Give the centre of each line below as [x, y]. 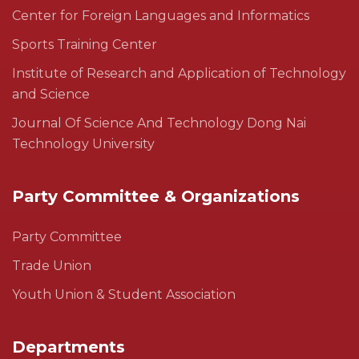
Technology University [83, 144]
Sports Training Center [85, 45]
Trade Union [52, 266]
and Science [51, 95]
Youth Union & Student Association [124, 295]
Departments [69, 347]
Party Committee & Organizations [156, 197]
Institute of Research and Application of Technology [179, 74]
